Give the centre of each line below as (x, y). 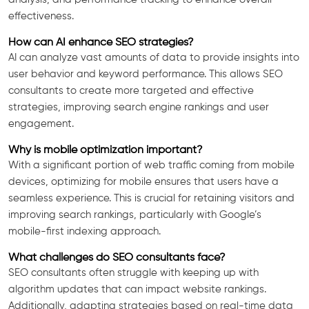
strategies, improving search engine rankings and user (139, 107)
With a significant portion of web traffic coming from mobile (151, 165)
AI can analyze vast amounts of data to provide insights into (154, 57)
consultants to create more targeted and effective (131, 90)
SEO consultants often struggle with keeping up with (133, 272)
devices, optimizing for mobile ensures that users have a (143, 181)
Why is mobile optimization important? (106, 150)
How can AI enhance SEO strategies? (101, 42)
